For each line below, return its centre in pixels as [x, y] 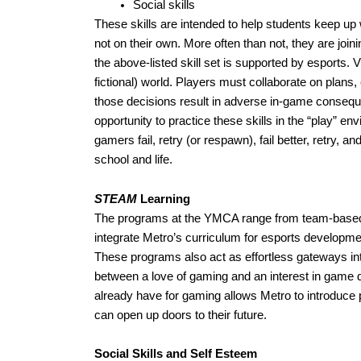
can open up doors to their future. [180, 315]
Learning [164, 199]
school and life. [138, 160]
